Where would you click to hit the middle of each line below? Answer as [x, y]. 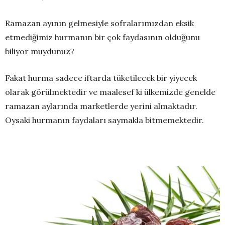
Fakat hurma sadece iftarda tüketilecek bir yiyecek [101, 78]
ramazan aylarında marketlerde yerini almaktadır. [101, 106]
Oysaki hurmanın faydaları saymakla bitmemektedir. [104, 120]
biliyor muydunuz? [40, 51]
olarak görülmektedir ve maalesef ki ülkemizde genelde [110, 92]
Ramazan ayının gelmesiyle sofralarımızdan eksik [99, 23]
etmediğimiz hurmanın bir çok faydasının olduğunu [102, 37]
